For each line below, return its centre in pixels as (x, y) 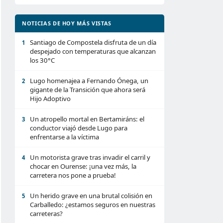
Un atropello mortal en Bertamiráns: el (87, 119)
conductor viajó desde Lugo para (79, 128)
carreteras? (46, 214)
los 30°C (42, 60)
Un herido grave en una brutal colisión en (91, 196)
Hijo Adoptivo (50, 99)
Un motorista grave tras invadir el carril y (90, 157)
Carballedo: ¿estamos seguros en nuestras (93, 205)
